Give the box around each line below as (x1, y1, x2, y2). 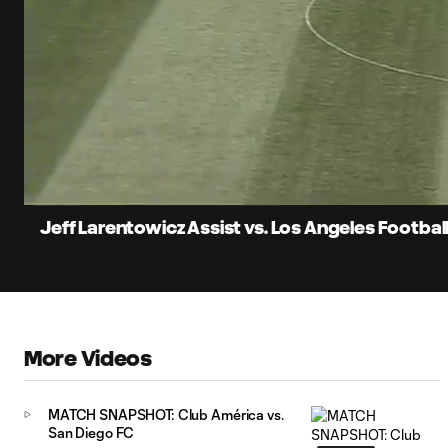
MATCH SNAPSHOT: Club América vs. (48, 406, 284, 424)
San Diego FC (48, 424, 135, 442)
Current (48, 150, 96, 167)
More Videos (24, 347, 152, 371)
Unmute (132, 184, 168, 196)
